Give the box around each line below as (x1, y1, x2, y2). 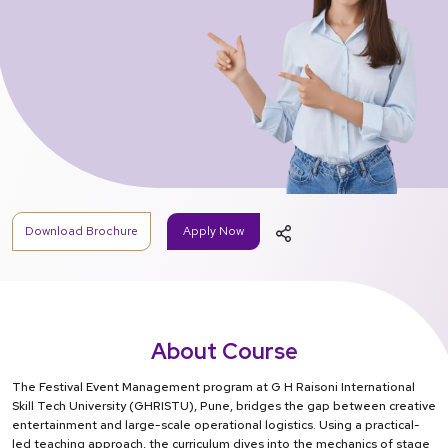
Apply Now (183, 223, 244, 240)
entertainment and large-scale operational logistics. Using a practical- (12, 417, 420, 434)
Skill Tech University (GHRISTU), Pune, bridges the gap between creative (12, 398, 436, 415)
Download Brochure (25, 223, 138, 240)
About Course (150, 337, 298, 367)
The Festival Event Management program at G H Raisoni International (12, 379, 415, 396)
